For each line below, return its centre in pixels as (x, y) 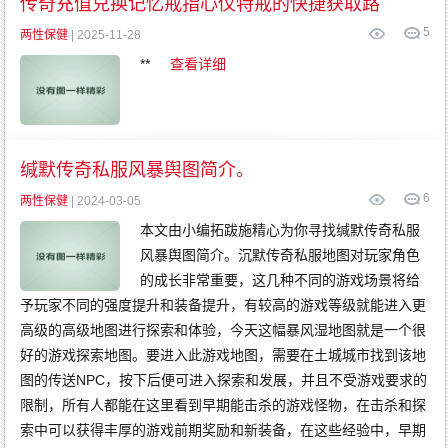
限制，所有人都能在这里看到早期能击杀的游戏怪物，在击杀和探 (223, 405)
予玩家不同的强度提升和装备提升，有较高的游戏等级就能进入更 (223, 305)
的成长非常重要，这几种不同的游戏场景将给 (280, 280)
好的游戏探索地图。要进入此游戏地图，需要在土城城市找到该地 (223, 355)
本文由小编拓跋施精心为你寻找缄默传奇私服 (280, 230)
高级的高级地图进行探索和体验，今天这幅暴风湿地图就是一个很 (223, 330)
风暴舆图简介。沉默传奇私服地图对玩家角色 (280, 255)
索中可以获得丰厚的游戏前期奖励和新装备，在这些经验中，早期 (223, 430)
